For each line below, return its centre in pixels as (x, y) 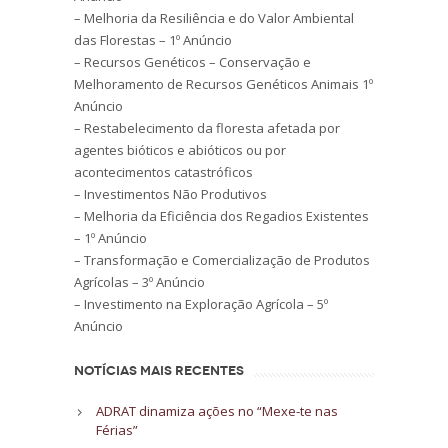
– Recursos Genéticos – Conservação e (192, 61)
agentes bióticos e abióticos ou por (180, 149)
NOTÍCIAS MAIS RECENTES (159, 370)
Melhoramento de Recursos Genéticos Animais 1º (223, 83)
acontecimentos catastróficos (163, 171)
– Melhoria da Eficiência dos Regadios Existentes (221, 215)
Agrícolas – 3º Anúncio (139, 281)
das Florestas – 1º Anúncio (153, 39)
